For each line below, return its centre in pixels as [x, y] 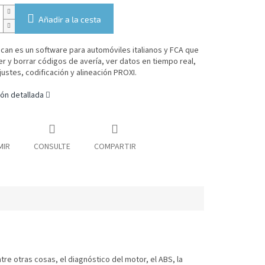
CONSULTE [52, 147]
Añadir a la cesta [70, 20]
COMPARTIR [115, 147]
